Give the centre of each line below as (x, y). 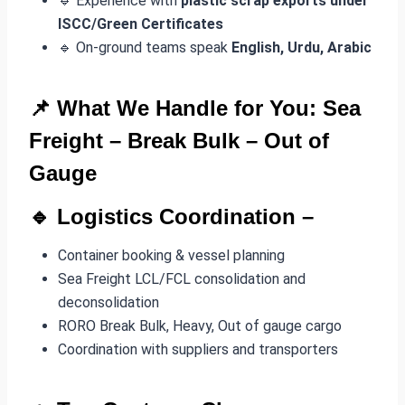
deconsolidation (108, 302)
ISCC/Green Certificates (141, 24)
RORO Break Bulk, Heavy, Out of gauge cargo (200, 325)
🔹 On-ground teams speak (145, 47)
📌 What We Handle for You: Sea (195, 108)
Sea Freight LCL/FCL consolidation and (182, 278)
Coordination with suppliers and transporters (198, 349)
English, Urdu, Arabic (301, 47)
